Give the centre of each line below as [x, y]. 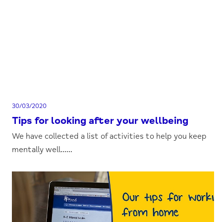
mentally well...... [42, 150]
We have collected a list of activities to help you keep [110, 136]
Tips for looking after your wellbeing [100, 121]
